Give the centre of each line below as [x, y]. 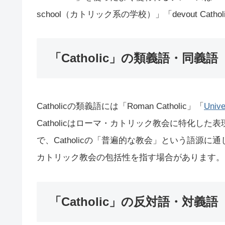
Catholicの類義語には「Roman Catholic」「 [120, 106]
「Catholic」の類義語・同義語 [134, 58]
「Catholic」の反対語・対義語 [134, 201]
